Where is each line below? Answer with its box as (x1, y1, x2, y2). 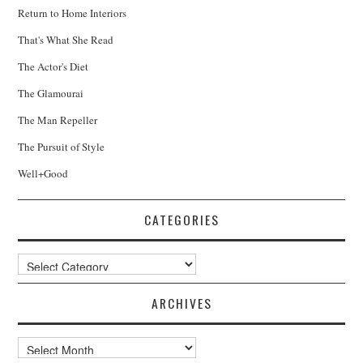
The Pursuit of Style (18, 139, 105, 155)
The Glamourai (18, 86, 84, 101)
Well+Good (18, 166, 69, 181)
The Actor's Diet (18, 59, 89, 75)
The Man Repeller (18, 113, 98, 128)
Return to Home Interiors (18, 6, 127, 21)
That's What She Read (18, 32, 114, 48)
